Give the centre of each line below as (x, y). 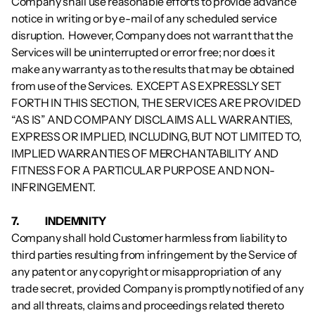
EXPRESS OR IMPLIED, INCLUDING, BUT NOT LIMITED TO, (156, 136)
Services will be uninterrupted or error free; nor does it (143, 52)
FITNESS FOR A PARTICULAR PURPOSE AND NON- (143, 170)
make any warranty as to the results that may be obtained (153, 69)
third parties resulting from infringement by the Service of (155, 255)
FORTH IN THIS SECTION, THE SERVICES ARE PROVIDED (156, 103)
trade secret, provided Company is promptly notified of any (157, 288)
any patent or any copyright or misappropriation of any (146, 271)
